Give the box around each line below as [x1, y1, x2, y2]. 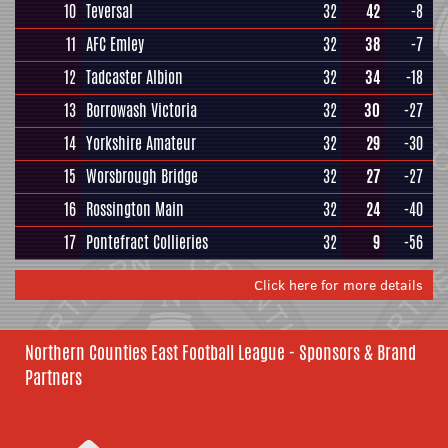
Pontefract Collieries [86, 230, 208, 254]
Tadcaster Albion [86, 65, 183, 89]
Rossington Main [86, 197, 184, 221]
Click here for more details [254, 274, 423, 295]
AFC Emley [86, 32, 144, 56]
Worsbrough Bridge [86, 164, 198, 188]
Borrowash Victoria [86, 98, 197, 122]
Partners [25, 363, 82, 390]
